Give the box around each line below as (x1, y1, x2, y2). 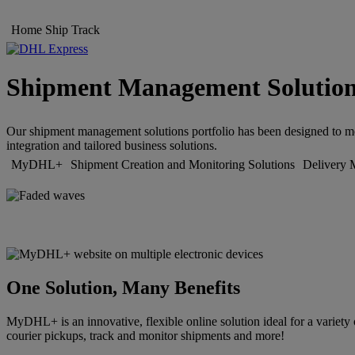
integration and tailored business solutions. (6, 139, 220, 153)
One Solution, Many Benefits (6, 277, 240, 299)
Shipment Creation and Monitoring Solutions (71, 158, 295, 172)
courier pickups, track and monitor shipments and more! (6, 329, 284, 343)
